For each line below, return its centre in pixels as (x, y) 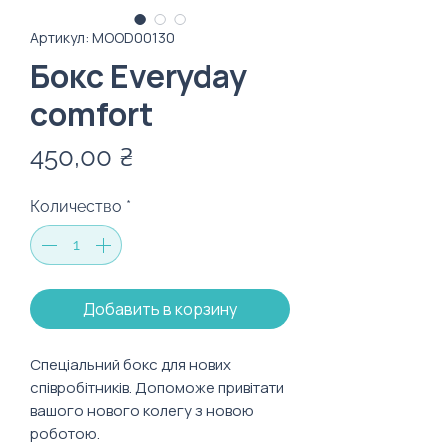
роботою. (65, 433)
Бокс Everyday (138, 76)
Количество (76, 206)
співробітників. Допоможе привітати (157, 387)
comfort (91, 114)
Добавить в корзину (160, 309)
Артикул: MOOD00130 (102, 37)
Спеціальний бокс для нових (130, 364)
